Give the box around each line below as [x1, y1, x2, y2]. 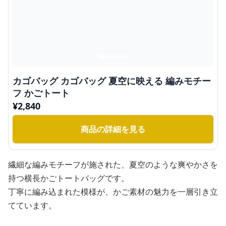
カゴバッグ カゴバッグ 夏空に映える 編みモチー [13, 75, 211, 87]
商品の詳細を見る [81, 124, 145, 135]
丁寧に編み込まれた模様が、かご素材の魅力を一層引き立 [8, 186, 218, 197]
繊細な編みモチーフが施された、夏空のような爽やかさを [8, 159, 218, 170]
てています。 [8, 200, 56, 211]
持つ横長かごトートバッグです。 [8, 173, 129, 184]
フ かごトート [13, 87, 70, 99]
